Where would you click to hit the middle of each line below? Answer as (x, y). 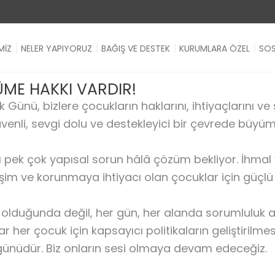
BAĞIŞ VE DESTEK (136, 48)
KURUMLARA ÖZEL (215, 48)
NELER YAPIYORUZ (56, 48)
